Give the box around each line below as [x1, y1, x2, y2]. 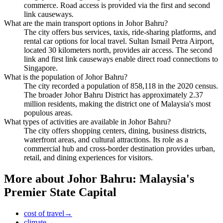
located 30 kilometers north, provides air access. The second [24, 46, 212, 55]
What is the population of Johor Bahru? [4, 73, 127, 82]
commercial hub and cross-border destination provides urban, [24, 144, 215, 153]
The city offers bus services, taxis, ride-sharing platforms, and [24, 28, 216, 37]
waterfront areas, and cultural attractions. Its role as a [24, 135, 188, 144]
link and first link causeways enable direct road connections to [24, 55, 218, 64]
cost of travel [24, 209, 64, 218]
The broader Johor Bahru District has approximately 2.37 [24, 91, 203, 100]
